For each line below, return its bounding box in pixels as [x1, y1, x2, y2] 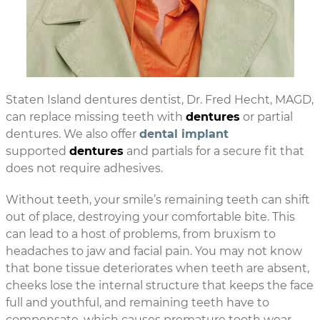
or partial [240, 110, 293, 124]
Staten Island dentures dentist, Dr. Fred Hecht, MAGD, [6, 93, 314, 106]
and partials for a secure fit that [124, 144, 304, 158]
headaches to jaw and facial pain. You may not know [6, 244, 302, 258]
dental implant [139, 127, 229, 141]
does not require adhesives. [6, 161, 163, 175]
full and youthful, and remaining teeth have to [6, 296, 269, 309]
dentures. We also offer [6, 127, 139, 141]
